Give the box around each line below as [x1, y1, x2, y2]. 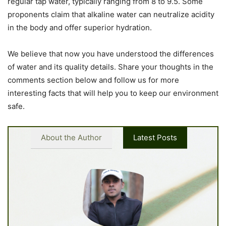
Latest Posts [133, 132, 177, 142]
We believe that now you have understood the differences [8, 48, 214, 59]
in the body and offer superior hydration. [8, 22, 152, 32]
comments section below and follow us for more [8, 75, 179, 85]
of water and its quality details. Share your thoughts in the [8, 62, 213, 72]
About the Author [41, 132, 102, 142]
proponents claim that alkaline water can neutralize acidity [8, 9, 214, 19]
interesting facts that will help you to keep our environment [8, 88, 218, 98]
